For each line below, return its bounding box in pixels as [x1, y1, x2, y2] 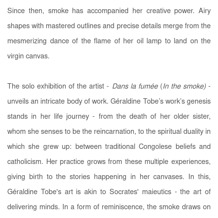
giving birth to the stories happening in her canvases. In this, [7, 173, 211, 181]
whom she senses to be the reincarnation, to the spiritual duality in [7, 128, 211, 136]
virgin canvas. [7, 53, 52, 60]
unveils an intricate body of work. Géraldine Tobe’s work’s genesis [7, 98, 211, 106]
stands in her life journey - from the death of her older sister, [7, 113, 211, 121]
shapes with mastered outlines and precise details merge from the [7, 22, 211, 30]
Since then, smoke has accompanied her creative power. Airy [7, 7, 211, 15]
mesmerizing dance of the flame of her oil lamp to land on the [7, 37, 211, 45]
